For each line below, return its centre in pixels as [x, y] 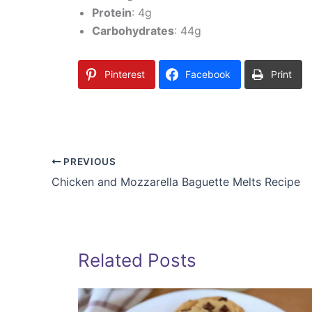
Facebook [208, 75]
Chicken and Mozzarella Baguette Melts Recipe [176, 182]
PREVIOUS [88, 162]
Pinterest [125, 75]
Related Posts [137, 260]
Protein [112, 13]
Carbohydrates [133, 31]
